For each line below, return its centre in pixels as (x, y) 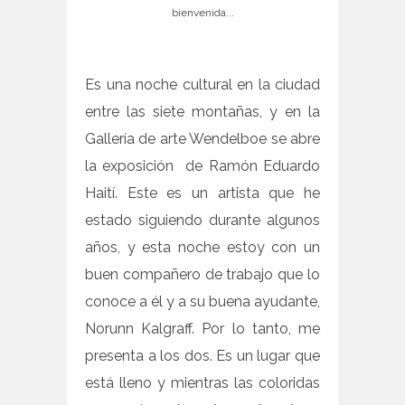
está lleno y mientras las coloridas (202, 383)
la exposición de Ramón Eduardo (202, 166)
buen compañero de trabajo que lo (202, 275)
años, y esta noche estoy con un (202, 248)
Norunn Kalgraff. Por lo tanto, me (202, 329)
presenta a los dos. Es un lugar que (202, 356)
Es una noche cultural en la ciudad (202, 85)
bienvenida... (202, 13)
